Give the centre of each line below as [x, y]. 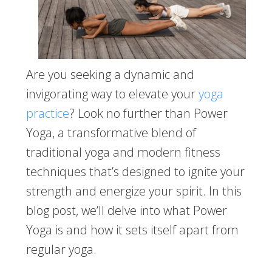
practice [47, 114]
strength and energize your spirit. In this [134, 191]
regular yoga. [61, 250]
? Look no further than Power [148, 114]
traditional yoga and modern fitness [123, 152]
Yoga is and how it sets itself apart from [132, 230]
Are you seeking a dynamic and [110, 75]
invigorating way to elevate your [112, 94]
